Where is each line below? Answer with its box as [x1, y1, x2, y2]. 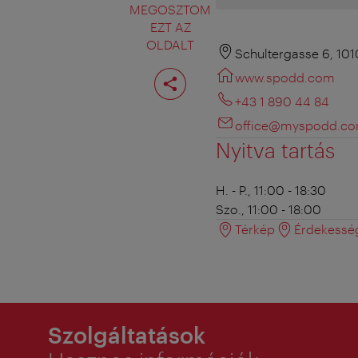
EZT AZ [149, 19, 191, 35]
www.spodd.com [235, 70, 335, 86]
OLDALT [146, 37, 194, 53]
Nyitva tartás [216, 137, 335, 163]
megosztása [169, 76, 227, 89]
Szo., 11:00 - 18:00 [216, 201, 321, 217]
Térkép [235, 221, 275, 237]
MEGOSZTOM [129, 2, 211, 18]
